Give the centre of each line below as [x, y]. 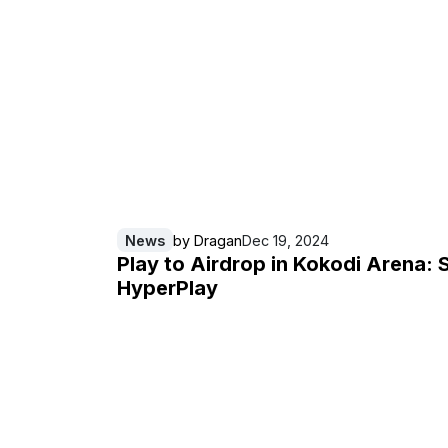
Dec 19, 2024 [285, 240]
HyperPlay [167, 288]
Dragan [218, 240]
